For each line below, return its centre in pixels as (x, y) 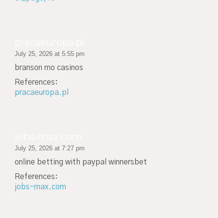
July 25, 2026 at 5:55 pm (50, 54)
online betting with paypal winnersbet (81, 162)
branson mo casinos (49, 67)
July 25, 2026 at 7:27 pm (50, 148)
